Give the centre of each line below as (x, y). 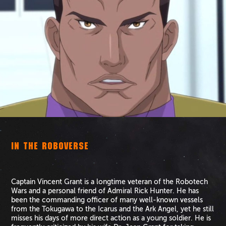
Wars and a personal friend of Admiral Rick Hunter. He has (105, 191)
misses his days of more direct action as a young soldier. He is (111, 218)
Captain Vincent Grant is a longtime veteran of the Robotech (110, 182)
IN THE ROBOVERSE (50, 148)
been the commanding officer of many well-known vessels (107, 200)
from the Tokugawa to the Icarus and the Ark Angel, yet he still (113, 209)
